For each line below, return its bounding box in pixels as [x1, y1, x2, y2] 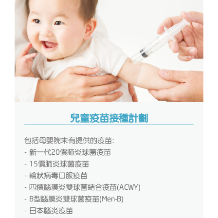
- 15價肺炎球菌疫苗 [24, 159, 89, 168]
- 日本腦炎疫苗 [24, 206, 73, 215]
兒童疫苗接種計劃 [70, 112, 148, 124]
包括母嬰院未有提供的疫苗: [24, 136, 114, 145]
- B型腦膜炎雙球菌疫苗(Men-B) [24, 194, 124, 203]
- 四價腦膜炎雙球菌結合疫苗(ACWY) [24, 182, 141, 192]
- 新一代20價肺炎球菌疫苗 [24, 147, 111, 157]
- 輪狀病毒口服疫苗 [24, 171, 88, 180]
